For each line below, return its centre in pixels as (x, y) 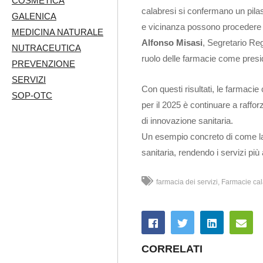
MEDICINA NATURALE (58, 32)
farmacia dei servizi (187, 182)
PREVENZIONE (43, 64)
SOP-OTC (32, 96)
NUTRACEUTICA (46, 48)
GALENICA (34, 16)
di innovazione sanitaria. (187, 121)
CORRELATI (172, 249)
